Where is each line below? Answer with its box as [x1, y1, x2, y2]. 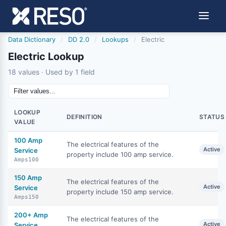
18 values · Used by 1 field [8, 68, 95, 76]
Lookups [102, 35, 129, 43]
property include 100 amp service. [67, 150, 174, 158]
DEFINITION [67, 113, 102, 121]
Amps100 [14, 156, 39, 163]
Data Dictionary [8, 35, 55, 43]
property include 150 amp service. [67, 188, 174, 196]
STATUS [199, 113, 225, 121]
